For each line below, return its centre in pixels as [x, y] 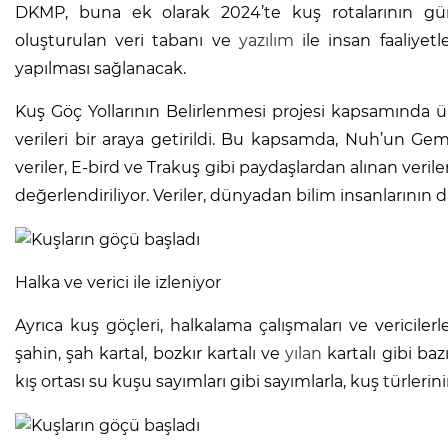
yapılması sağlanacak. [100, 69]
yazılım [266, 41]
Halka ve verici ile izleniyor [118, 282]
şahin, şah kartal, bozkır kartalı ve [150, 353]
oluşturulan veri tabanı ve [127, 41]
